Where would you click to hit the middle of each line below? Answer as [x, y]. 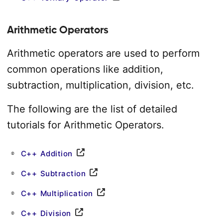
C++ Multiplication [57, 193]
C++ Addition [47, 154]
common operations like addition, [85, 69]
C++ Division [46, 213]
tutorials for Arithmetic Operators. [85, 125]
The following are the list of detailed [92, 109]
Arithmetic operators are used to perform [103, 53]
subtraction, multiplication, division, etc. [100, 85]
